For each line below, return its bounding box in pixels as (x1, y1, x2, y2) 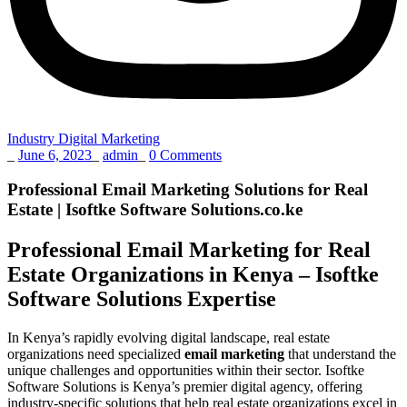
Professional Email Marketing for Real (7, 238, 371, 263)
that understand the (284, 346, 396, 362)
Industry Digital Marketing (7, 130, 160, 146)
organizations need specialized (7, 346, 184, 362)
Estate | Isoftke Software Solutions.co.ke (7, 200, 303, 220)
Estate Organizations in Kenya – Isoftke (7, 263, 379, 287)
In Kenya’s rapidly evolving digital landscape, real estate (7, 330, 330, 346)
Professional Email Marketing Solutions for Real (7, 180, 368, 200)
